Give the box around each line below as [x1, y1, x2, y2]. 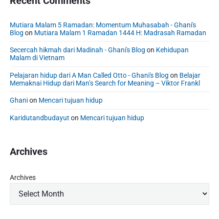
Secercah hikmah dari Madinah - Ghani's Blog [10, 46, 145, 54]
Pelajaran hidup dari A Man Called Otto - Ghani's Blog [10, 71, 169, 79]
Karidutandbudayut [10, 113, 69, 122]
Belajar [179, 71, 200, 79]
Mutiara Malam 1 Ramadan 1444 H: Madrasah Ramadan [34, 28, 206, 37]
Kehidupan [156, 46, 189, 54]
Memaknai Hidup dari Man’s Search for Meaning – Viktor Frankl [10, 79, 200, 87]
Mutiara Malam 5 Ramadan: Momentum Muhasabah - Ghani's [10, 21, 196, 29]
